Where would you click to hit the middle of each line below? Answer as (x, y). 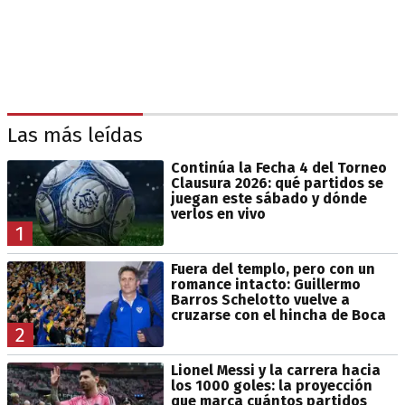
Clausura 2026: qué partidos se (277, 183)
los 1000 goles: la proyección (271, 386)
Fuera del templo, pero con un (273, 269)
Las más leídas (75, 135)
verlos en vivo (218, 213)
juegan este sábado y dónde (268, 198)
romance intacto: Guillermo (265, 284)
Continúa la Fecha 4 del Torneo (278, 167)
